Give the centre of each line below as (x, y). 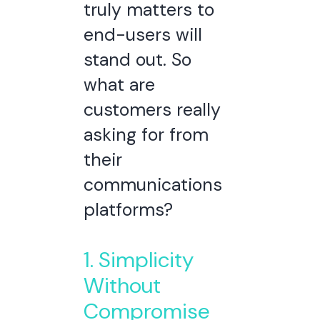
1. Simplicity (138, 260)
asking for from (146, 135)
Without (122, 285)
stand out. (127, 60)
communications (152, 185)
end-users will (142, 35)
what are (119, 85)
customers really (152, 110)
